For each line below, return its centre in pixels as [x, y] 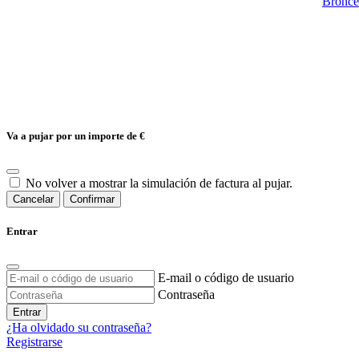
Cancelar [33, 200]
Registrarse [34, 342]
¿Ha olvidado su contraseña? [79, 328]
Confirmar [92, 200]
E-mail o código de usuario [226, 278]
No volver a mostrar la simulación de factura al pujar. [159, 184]
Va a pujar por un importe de [73, 135]
